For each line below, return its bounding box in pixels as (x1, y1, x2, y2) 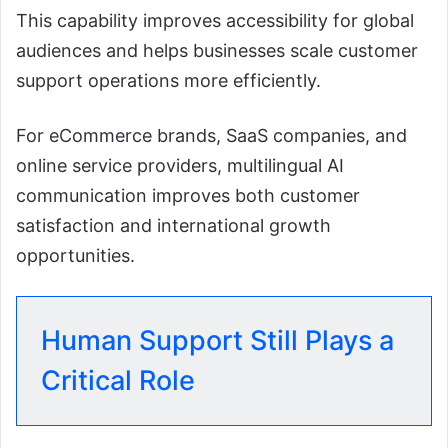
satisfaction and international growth (16, 214, 331, 236)
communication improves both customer (16, 184, 360, 206)
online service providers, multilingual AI (16, 154, 344, 176)
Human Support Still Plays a (41, 323, 394, 357)
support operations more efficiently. (16, 69, 321, 91)
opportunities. (16, 244, 135, 266)
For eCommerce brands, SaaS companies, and (16, 124, 407, 146)
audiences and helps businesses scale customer (16, 39, 418, 61)
